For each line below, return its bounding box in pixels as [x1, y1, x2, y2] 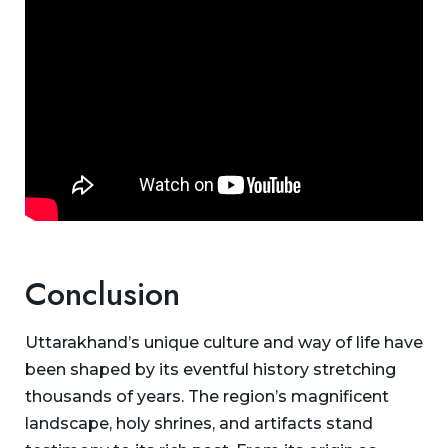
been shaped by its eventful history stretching [25, 359, 396, 379]
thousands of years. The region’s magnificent [25, 386, 389, 406]
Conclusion [25, 270, 180, 317]
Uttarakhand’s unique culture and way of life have [25, 332, 423, 352]
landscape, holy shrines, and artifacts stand [25, 413, 373, 433]
